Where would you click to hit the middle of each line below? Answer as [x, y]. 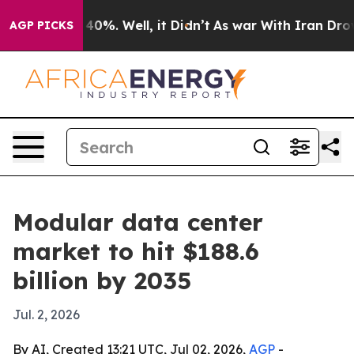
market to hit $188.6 [136, 251]
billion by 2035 [102, 281]
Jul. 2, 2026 [46, 314]
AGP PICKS [41, 25]
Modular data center [138, 222]
